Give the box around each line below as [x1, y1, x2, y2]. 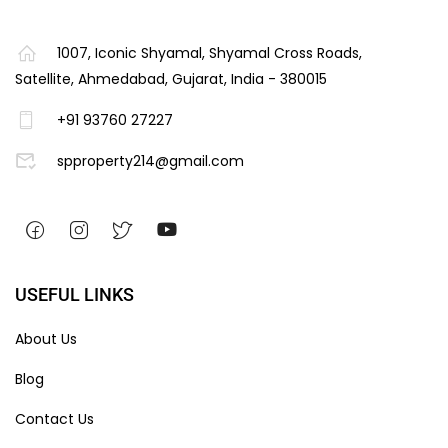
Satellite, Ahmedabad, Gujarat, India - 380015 [15, 68, 327, 89]
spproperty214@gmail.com [56, 150, 244, 171]
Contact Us [15, 408, 94, 429]
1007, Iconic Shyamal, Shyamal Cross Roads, [56, 42, 362, 63]
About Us [15, 328, 77, 349]
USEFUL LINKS [15, 283, 134, 305]
